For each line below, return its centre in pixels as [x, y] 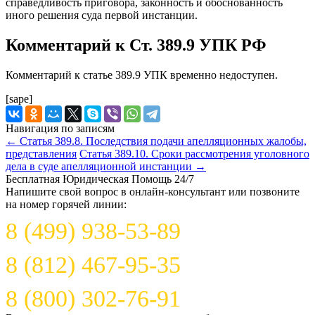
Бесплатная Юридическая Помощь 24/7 [100, 179]
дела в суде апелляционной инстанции [100, 166]
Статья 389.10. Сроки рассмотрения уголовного [194, 153]
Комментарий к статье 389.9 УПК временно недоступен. [142, 75]
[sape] [19, 98]
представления [41, 153]
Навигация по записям [60, 128]
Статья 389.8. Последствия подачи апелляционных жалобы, [162, 141]
